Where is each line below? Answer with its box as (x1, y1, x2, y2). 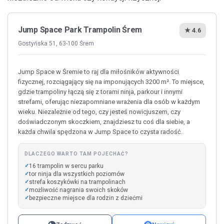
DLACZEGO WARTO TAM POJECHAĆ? (24, 150, 128, 156)
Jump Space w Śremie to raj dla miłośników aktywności (18, 67, 179, 75)
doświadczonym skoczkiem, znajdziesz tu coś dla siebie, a (18, 117, 190, 125)
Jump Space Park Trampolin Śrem (18, 24, 142, 34)
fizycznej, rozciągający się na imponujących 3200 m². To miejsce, (18, 77, 204, 85)
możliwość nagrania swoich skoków (29, 186, 128, 193)
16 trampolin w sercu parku (29, 162, 103, 169)
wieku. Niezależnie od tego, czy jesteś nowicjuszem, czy (18, 107, 180, 115)
